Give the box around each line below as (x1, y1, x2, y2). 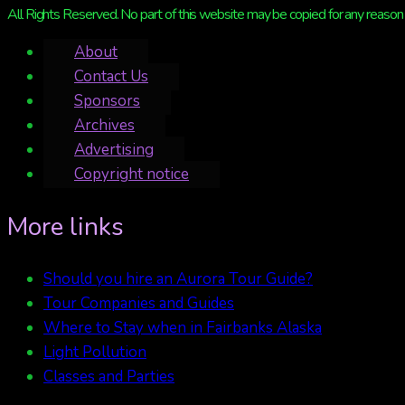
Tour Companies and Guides (43, 292, 234, 314)
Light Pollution (43, 341, 146, 363)
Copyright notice (74, 164, 189, 185)
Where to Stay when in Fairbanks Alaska (43, 316, 322, 338)
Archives (74, 115, 135, 137)
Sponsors (74, 90, 140, 112)
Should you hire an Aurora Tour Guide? (43, 268, 313, 289)
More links (7, 209, 124, 244)
